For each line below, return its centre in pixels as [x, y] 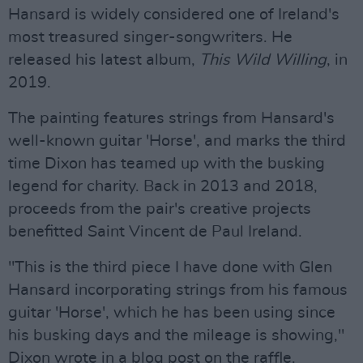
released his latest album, [104, 60]
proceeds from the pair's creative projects [160, 209]
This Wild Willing [263, 60]
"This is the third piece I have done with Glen [170, 267]
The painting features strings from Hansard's [171, 118]
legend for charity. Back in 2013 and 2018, [163, 186]
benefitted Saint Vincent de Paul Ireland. [155, 232]
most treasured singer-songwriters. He [150, 37]
